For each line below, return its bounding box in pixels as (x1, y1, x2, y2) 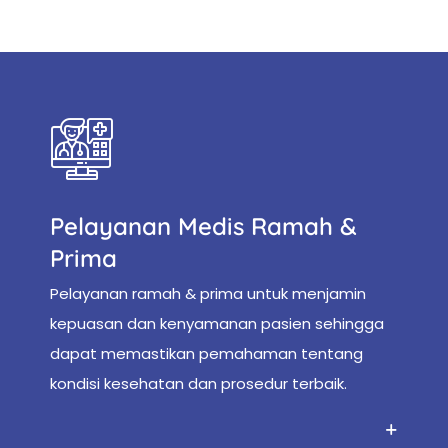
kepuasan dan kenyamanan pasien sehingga (50, 312, 384, 334)
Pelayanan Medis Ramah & (50, 210, 357, 241)
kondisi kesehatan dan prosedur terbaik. (50, 372, 347, 394)
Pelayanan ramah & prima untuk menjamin (50, 282, 366, 304)
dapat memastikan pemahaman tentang (50, 342, 363, 364)
